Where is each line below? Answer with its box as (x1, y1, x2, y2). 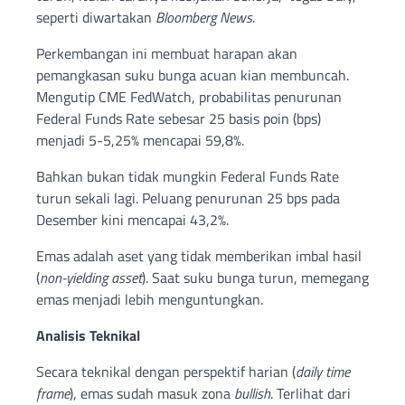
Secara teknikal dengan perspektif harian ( (36, 360, 296, 382)
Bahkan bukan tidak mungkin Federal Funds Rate (36, 165, 339, 187)
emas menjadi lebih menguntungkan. (36, 287, 263, 310)
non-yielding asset (40, 266, 142, 288)
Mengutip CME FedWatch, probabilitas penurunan (36, 85, 342, 108)
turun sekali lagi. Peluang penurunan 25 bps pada (36, 186, 340, 209)
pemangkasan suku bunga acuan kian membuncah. (36, 63, 349, 86)
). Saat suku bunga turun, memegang (142, 266, 369, 288)
